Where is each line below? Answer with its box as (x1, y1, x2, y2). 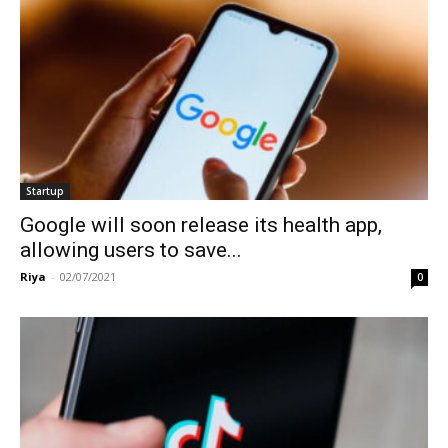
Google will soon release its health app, (20, 212, 382, 237)
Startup (26, 183, 64, 198)
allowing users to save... (20, 237, 242, 262)
